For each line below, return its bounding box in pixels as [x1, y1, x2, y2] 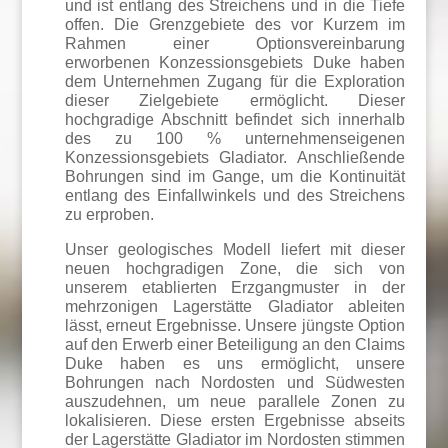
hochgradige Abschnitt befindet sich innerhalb [64, 111, 406, 128]
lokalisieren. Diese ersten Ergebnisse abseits [64, 412, 406, 429]
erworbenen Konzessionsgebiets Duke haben [64, 54, 406, 71]
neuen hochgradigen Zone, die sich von [64, 260, 406, 277]
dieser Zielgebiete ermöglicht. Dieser [64, 92, 406, 109]
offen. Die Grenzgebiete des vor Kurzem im [64, 16, 406, 33]
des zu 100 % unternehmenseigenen [64, 130, 406, 147]
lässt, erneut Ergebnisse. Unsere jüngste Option [64, 317, 406, 334]
